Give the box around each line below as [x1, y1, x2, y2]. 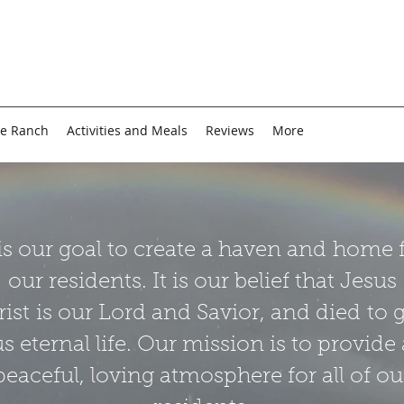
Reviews [206, 122, 254, 139]
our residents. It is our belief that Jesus [7, 271, 397, 293]
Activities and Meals [67, 122, 188, 139]
